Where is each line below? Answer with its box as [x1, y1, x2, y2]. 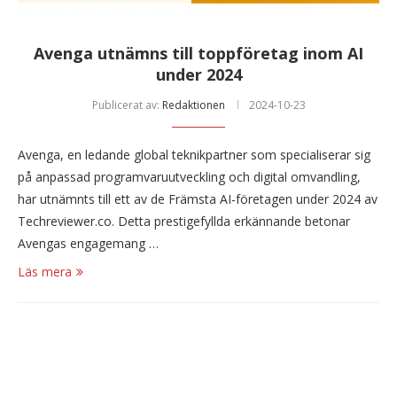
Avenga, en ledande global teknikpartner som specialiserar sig [18, 146, 370, 164]
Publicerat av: [91, 97, 162, 113]
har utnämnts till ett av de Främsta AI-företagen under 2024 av [18, 191, 378, 208]
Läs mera [18, 263, 72, 281]
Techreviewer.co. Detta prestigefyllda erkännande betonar [18, 213, 350, 230]
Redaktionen [161, 97, 225, 113]
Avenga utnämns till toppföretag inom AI [34, 43, 363, 65]
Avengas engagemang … [18, 235, 159, 253]
